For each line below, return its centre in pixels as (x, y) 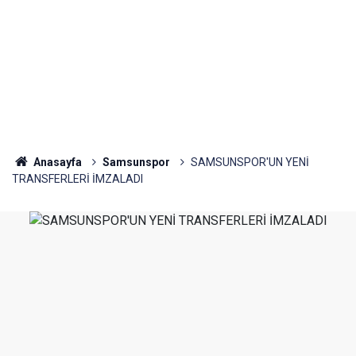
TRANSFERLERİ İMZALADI (77, 179)
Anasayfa (56, 162)
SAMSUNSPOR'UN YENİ (250, 162)
